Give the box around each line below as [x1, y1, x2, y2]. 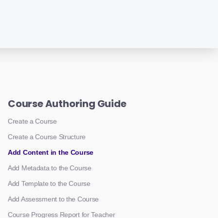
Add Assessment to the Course [8, 195, 99, 203]
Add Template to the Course [8, 180, 91, 187]
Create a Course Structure [8, 133, 86, 141]
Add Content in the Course [8, 148, 93, 156]
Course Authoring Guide [8, 97, 127, 110]
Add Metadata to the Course [8, 164, 91, 172]
